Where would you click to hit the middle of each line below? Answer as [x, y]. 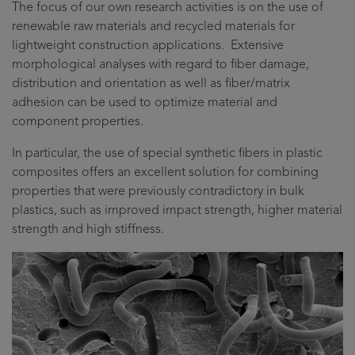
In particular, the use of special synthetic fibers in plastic [167, 154]
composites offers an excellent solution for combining [165, 173]
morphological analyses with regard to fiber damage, [160, 65]
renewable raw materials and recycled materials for [153, 27]
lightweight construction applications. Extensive [148, 46]
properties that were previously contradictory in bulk [158, 192]
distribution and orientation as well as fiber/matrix [151, 84]
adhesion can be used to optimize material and [145, 103]
